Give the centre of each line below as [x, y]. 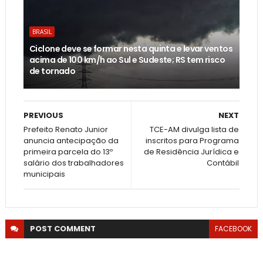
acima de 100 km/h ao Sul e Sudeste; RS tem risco [127, 60]
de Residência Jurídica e [192, 152]
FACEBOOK [234, 229]
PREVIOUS [43, 116]
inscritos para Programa [193, 141]
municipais [44, 174]
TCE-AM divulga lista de [195, 130]
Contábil [223, 163]
